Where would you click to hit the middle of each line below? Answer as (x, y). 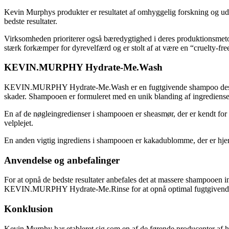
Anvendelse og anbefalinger (62, 160)
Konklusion (29, 209)
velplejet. (19, 123)
